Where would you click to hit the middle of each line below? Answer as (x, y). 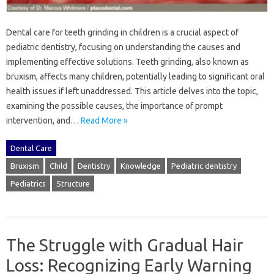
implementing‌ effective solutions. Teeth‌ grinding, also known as (128, 61)
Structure (73, 183)
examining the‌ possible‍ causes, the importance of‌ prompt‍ (114, 106)
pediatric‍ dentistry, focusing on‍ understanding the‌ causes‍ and (123, 47)
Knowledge (141, 165)
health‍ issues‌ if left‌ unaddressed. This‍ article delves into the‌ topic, (132, 91)
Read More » (104, 120)
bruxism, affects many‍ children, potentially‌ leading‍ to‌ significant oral (135, 76)
